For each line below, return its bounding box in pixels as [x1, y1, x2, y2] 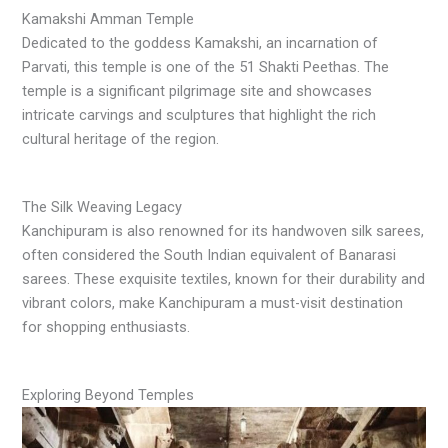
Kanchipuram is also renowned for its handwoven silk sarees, [22, 222, 425, 241]
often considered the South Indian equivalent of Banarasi [22, 246, 397, 265]
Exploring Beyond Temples [22, 385, 195, 404]
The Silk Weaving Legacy [22, 198, 183, 217]
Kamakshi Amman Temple [22, 10, 195, 29]
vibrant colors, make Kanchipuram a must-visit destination [22, 294, 404, 313]
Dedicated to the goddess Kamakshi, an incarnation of [22, 34, 379, 53]
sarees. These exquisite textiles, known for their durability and [22, 270, 426, 289]
